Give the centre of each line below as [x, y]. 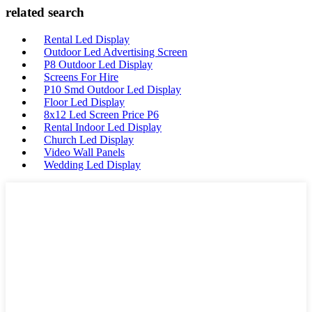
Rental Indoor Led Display [103, 127]
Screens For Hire [81, 77]
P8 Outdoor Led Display [98, 65]
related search [45, 13]
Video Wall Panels [84, 153]
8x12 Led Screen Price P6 [101, 115]
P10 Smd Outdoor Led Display [112, 90]
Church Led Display [89, 140]
